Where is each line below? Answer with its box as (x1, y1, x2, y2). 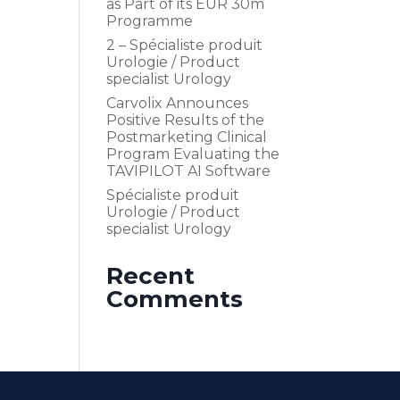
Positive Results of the (106, 112, 265, 129)
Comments (106, 285, 244, 313)
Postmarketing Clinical (106, 129, 268, 146)
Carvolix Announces (106, 95, 249, 112)
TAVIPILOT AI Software (106, 162, 271, 179)
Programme (106, 12, 194, 29)
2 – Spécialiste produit (106, 37, 263, 54)
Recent (106, 262, 196, 290)
